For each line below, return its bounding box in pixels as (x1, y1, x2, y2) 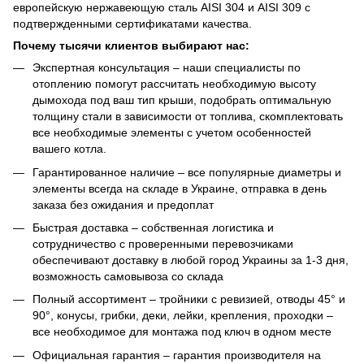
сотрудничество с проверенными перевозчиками (32, 237, 293, 251)
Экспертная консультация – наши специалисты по (32, 61, 301, 75)
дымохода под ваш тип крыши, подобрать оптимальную (32, 93, 331, 107)
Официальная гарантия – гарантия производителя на (32, 348, 321, 362)
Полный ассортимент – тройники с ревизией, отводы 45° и (32, 292, 345, 306)
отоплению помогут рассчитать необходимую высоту (32, 77, 316, 91)
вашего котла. (32, 142, 106, 156)
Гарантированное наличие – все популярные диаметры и (32, 165, 341, 179)
